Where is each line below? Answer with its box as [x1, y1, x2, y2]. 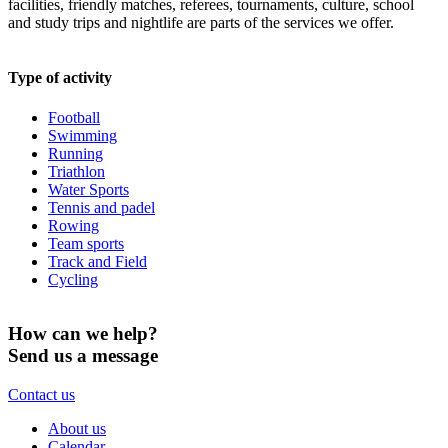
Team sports [48, 234, 124, 252]
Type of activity [8, 69, 112, 87]
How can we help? [8, 323, 158, 345]
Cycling [48, 270, 98, 288]
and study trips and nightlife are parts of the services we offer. [8, 14, 394, 32]
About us [48, 420, 106, 438]
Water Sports [48, 180, 129, 198]
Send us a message [8, 345, 158, 367]
